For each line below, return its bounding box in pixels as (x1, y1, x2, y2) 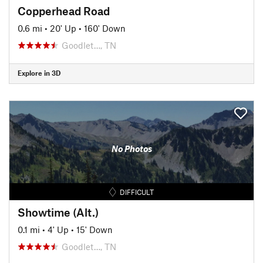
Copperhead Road (18, 4, 110, 18)
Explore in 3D (18, 69, 60, 77)
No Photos (111, 143, 152, 154)
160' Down (84, 22, 126, 33)
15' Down (76, 224, 113, 235)
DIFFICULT (120, 187, 154, 196)
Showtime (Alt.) (18, 205, 99, 219)
